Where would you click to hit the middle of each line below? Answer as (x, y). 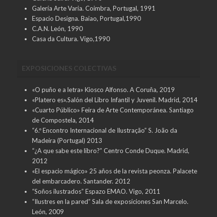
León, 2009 (48, 211)
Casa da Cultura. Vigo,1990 (71, 39)
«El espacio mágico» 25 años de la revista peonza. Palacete (114, 171)
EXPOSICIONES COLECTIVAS (69, 68)
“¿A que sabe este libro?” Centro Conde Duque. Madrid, (110, 150)
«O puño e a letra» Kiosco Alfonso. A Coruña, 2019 (103, 89)
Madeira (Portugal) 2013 (67, 140)
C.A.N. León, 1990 (57, 28)
